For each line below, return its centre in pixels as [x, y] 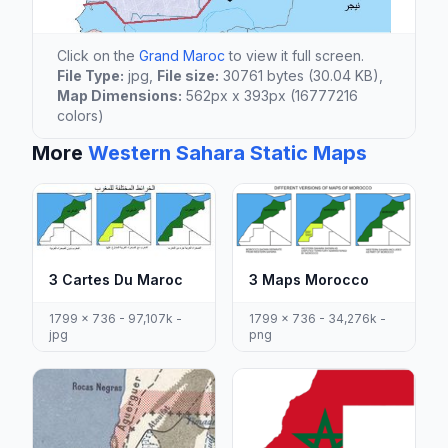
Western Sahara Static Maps [227, 152]
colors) [80, 115]
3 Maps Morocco [309, 279]
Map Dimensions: [119, 95]
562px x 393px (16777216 [270, 95]
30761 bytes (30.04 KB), [301, 75]
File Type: [90, 75]
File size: [188, 75]
